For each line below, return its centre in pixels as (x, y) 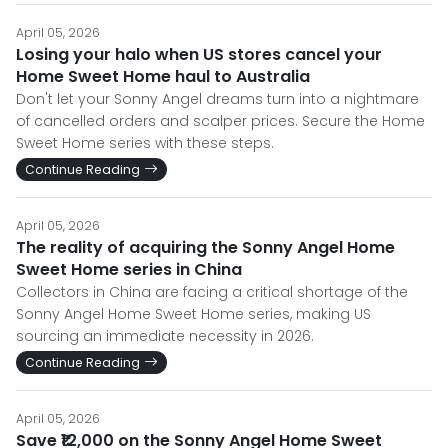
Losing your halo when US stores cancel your (199, 54)
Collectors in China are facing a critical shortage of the (212, 292)
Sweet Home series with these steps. (145, 143)
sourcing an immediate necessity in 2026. (165, 336)
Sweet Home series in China (129, 269)
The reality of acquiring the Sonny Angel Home (205, 247)
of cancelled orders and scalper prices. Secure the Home (220, 121)
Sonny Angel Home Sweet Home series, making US (193, 314)
